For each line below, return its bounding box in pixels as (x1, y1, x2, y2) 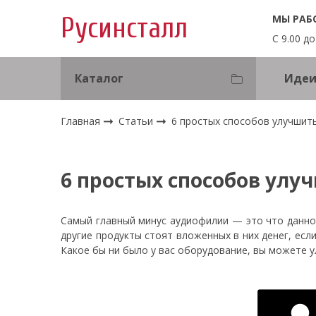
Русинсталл (61, 12, 188, 45)
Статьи (119, 114, 157, 128)
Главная (61, 114, 101, 128)
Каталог (74, 71, 123, 87)
